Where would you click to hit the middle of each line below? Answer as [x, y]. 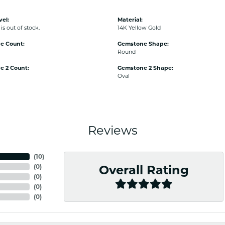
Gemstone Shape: [143, 44]
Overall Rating [144, 170]
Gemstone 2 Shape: [145, 68]
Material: [130, 20]
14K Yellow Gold [139, 28]
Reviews [113, 130]
